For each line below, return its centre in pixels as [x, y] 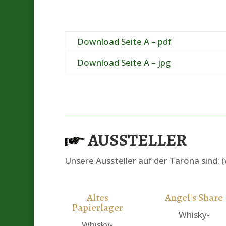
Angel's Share [194, 197]
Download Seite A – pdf [124, 41]
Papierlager [98, 207]
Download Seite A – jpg [124, 62]
